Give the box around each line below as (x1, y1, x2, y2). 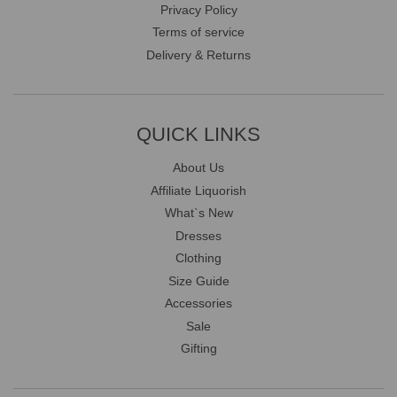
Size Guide (167, 273, 230, 288)
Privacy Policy (160, 2, 237, 17)
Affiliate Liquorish (151, 183, 246, 198)
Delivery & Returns (146, 47, 251, 62)
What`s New (164, 206, 233, 221)
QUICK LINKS (136, 123, 261, 146)
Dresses (175, 228, 222, 243)
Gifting (180, 341, 217, 356)
